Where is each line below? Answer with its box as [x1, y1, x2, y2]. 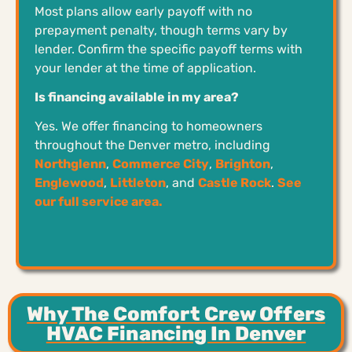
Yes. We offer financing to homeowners [35, 118, 262, 134]
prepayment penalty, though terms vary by [35, 22, 288, 38]
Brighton [215, 156, 270, 171]
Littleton [110, 174, 166, 190]
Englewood [35, 174, 104, 190]
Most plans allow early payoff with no [35, 3, 252, 19]
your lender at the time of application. [35, 60, 256, 75]
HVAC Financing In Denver [46, 321, 306, 345]
